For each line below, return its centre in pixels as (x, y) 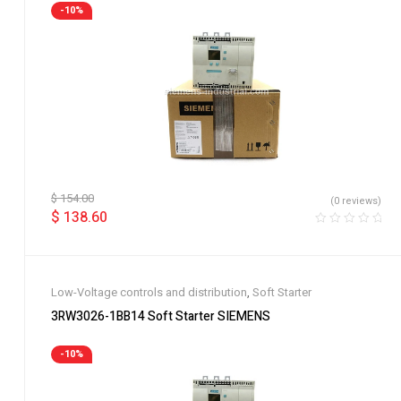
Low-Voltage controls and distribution (149, 292)
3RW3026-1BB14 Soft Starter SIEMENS (209, 316)
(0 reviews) (356, 200)
